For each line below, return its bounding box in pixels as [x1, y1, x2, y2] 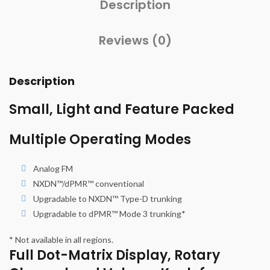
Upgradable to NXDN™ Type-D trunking [33, 193, 182, 204]
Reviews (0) [98, 32, 172, 49]
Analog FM [33, 163, 73, 174]
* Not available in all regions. [9, 234, 113, 245]
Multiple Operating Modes [9, 130, 191, 149]
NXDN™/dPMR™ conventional [33, 178, 144, 189]
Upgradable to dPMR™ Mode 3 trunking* [33, 209, 186, 219]
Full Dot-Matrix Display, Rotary [9, 246, 220, 265]
